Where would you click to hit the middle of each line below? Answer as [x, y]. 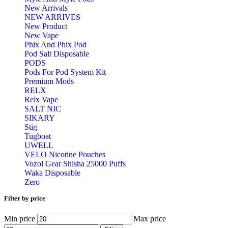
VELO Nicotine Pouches [65, 155]
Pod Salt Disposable [57, 54]
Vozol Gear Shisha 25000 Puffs [75, 164]
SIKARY [40, 118]
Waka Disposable [52, 173]
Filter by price [25, 198]
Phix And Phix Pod [55, 45]
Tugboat [38, 136]
